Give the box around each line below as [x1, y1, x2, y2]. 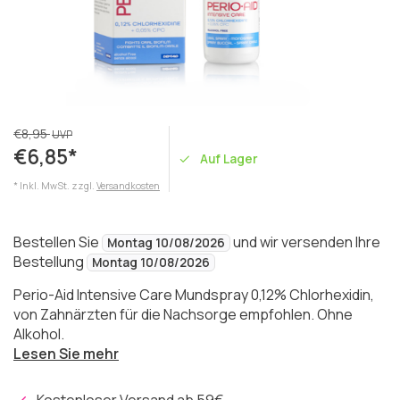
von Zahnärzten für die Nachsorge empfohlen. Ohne [13, 304, 353, 324]
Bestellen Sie [13, 232, 102, 252]
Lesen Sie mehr [13, 344, 119, 363]
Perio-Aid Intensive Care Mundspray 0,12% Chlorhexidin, [13, 285, 374, 304]
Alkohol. [13, 324, 64, 344]
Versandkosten [96, 179, 160, 192]
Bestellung [13, 252, 87, 271]
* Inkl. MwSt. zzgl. [13, 179, 96, 192]
